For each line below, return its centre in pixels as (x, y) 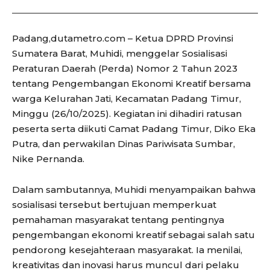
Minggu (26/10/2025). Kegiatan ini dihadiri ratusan (127, 114)
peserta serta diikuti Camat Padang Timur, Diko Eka (134, 129)
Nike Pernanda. (48, 159)
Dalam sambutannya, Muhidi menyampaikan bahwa (134, 190)
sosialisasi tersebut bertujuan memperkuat (114, 205)
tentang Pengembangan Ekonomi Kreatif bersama (131, 84)
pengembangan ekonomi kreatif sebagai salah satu (133, 235)
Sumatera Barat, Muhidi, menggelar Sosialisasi (120, 54)
